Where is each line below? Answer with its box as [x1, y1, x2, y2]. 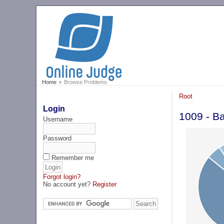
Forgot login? [43, 172, 81, 180]
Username [43, 115, 73, 123]
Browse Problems [62, 79, 107, 85]
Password [43, 134, 72, 142]
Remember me [51, 153, 94, 161]
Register [92, 180, 117, 188]
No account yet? [43, 180, 93, 188]
